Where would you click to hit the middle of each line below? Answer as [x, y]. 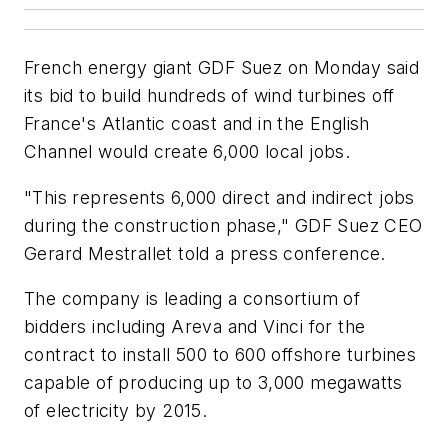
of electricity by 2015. [116, 411]
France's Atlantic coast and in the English [197, 123]
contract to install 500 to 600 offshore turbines [220, 355]
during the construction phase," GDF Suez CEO [223, 225]
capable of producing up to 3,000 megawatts [213, 383]
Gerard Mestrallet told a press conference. [205, 253]
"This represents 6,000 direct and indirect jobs [219, 197]
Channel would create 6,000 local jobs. [187, 151]
